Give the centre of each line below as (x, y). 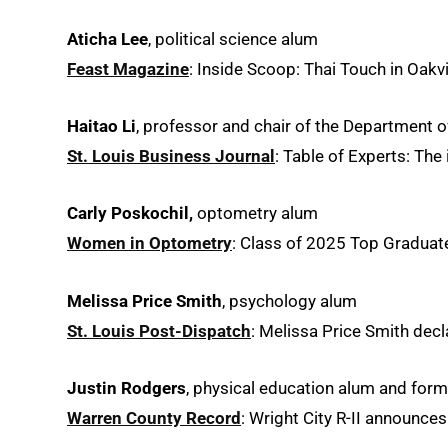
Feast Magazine (128, 69)
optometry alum (257, 213)
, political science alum (233, 39)
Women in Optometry (149, 243)
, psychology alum (289, 300)
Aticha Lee (107, 39)
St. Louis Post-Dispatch (159, 330)
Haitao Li (101, 126)
